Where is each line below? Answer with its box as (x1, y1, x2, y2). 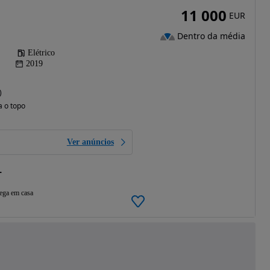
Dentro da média (177, 30, 245, 42)
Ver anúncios (66, 137, 114, 146)
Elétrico (27, 48, 55, 57)
